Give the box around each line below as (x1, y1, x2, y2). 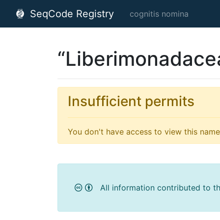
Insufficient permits (68, 93, 194, 110)
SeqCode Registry (27, 8, 114, 20)
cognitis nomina (130, 9, 189, 19)
